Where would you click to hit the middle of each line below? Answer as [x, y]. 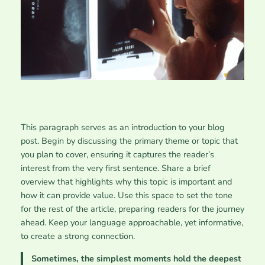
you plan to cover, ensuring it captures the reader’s [117, 155]
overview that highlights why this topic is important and [126, 182]
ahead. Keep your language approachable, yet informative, [132, 223]
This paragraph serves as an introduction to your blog [122, 127]
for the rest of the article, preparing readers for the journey [132, 209]
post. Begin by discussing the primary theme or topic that [129, 141]
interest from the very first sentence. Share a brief [115, 168]
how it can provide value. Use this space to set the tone [126, 195]
